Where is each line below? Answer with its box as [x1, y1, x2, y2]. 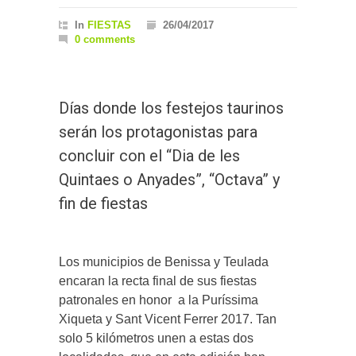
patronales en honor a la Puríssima [59, 293, 258, 308]
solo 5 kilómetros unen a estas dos [59, 331, 253, 346]
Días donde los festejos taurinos [59, 99, 284, 118]
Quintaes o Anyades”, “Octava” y [59, 170, 280, 190]
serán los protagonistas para [59, 122, 257, 142]
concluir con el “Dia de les [59, 146, 240, 166]
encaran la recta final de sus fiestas [59, 274, 257, 288]
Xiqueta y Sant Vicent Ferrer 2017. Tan [59, 312, 277, 327]
